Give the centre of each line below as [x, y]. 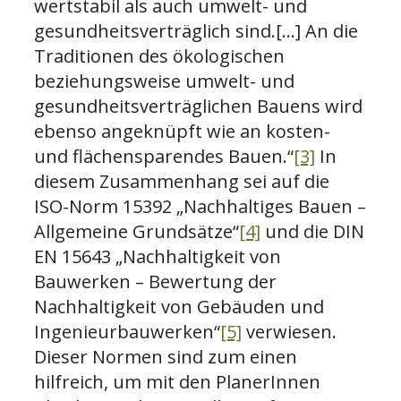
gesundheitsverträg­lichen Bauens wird [198, 106]
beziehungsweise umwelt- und [164, 81]
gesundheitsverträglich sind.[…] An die [196, 30]
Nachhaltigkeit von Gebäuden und [179, 306]
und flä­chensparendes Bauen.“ [164, 156]
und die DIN [312, 231]
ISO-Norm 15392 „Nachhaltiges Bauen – [200, 206]
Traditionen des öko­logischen [159, 55]
